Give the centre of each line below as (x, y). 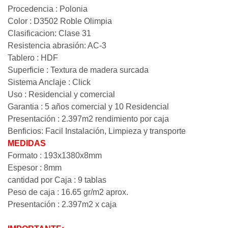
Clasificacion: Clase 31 (49, 34)
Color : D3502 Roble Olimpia (60, 21)
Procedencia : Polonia (48, 9)
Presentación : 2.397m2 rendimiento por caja (88, 119)
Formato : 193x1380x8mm (55, 156)
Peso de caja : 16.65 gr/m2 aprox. (68, 192)
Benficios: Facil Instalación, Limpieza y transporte (97, 131)
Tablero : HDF (33, 58)
